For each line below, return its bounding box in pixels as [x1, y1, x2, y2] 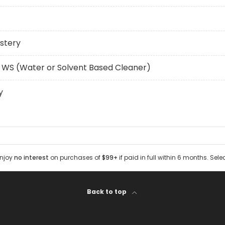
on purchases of [48, 153, 102, 162]
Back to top [87, 187, 128, 196]
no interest [14, 153, 49, 162]
